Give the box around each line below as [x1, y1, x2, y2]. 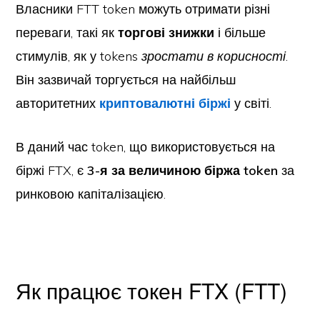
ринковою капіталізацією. [16, 186, 166, 202]
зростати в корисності [141, 48, 286, 64]
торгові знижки [118, 24, 215, 41]
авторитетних [16, 95, 100, 111]
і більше [214, 24, 266, 41]
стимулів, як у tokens [16, 48, 142, 64]
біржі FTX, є [16, 162, 88, 179]
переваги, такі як [16, 24, 119, 41]
